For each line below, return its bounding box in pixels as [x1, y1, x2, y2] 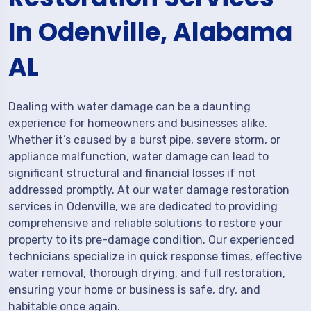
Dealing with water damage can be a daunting [8, 100, 251, 113]
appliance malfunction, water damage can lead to [8, 150, 269, 163]
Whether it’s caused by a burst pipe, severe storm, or [8, 133, 280, 146]
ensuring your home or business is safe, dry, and [8, 283, 260, 296]
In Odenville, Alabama [8, 15, 292, 50]
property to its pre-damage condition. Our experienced [8, 233, 294, 246]
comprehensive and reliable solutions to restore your [8, 217, 283, 230]
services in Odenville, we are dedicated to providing [8, 200, 278, 213]
